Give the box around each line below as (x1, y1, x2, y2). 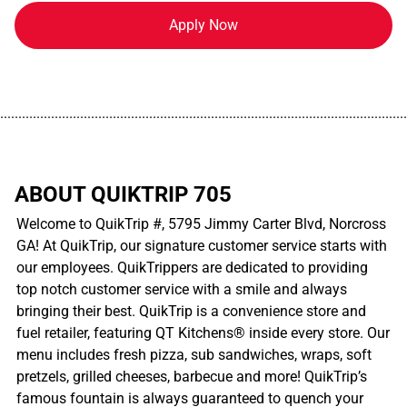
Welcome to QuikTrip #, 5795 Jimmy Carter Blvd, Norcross (16, 214, 386, 233)
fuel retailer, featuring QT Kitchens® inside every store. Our (16, 323, 390, 342)
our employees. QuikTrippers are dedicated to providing (16, 258, 368, 276)
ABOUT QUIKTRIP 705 (15, 181, 232, 207)
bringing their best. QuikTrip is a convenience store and (16, 302, 366, 320)
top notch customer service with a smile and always (16, 280, 347, 298)
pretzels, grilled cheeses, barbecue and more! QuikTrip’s (16, 367, 367, 385)
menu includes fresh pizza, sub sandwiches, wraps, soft (16, 345, 372, 363)
